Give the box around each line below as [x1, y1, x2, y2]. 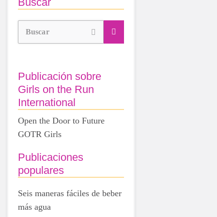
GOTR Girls [18, 129, 62, 139]
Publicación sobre [18, 70, 101, 82]
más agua [18, 201, 51, 212]
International [18, 96, 76, 108]
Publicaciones [18, 151, 83, 163]
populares [18, 164, 64, 176]
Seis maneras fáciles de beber [18, 188, 122, 198]
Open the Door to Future [18, 115, 105, 125]
